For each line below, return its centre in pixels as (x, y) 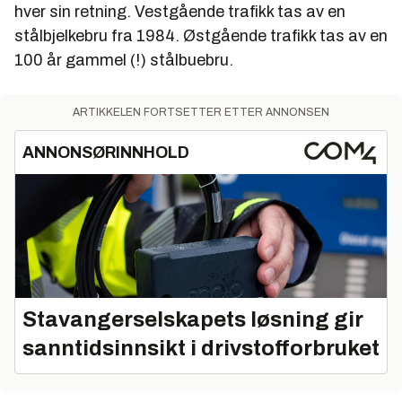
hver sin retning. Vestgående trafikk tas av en (180, 12)
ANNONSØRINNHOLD (106, 153)
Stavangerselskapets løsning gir (193, 320)
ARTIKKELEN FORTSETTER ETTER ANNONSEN (201, 113)
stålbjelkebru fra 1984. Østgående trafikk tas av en (201, 36)
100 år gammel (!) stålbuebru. (124, 61)
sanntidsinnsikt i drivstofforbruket (201, 349)
